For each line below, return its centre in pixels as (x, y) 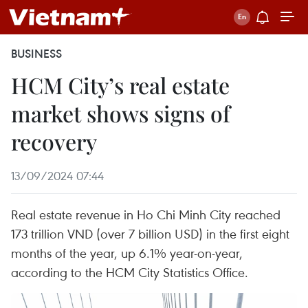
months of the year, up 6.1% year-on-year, (127, 253)
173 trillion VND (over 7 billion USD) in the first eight (150, 233)
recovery (54, 141)
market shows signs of (121, 113)
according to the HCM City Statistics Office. (130, 272)
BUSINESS (36, 54)
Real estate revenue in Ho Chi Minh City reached (146, 214)
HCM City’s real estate (120, 85)
